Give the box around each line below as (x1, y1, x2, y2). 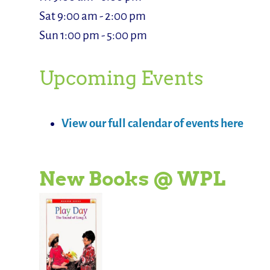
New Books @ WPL (39, 167, 225, 190)
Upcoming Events (39, 67, 204, 90)
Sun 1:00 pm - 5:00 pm (39, 29, 147, 42)
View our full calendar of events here (61, 116, 243, 130)
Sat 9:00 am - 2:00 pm (39, 10, 146, 23)
